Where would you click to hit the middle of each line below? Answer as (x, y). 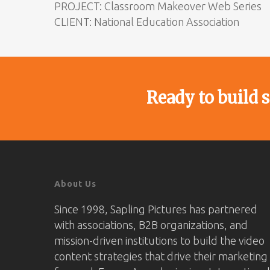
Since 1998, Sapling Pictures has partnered (156, 209)
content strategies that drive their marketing (161, 256)
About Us (75, 184)
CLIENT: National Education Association (147, 22)
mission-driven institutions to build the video (159, 240)
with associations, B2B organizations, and (151, 225)
